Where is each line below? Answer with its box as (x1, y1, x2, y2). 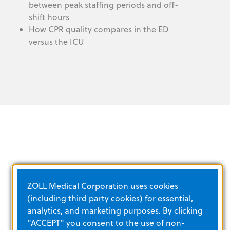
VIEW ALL (24, 209, 55, 220)
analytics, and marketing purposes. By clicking (27, 204, 203, 216)
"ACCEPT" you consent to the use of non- (27, 217, 185, 228)
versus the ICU (29, 36, 84, 48)
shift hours (29, 11, 69, 23)
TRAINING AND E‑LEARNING (12, 163, 148, 178)
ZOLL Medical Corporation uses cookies (27, 180, 178, 191)
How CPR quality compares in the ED (29, 24, 169, 35)
